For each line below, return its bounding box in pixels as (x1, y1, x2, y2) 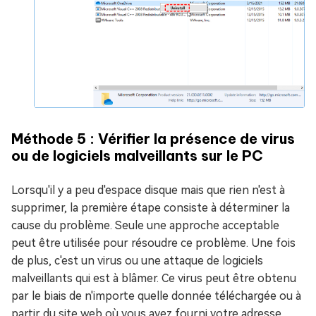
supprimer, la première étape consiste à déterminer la (11, 201, 290, 215)
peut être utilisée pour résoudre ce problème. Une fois (11, 236, 296, 250)
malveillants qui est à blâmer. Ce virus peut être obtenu (11, 272, 296, 286)
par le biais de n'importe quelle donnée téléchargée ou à (11, 289, 301, 303)
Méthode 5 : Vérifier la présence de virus (11, 130, 295, 148)
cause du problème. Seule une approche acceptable (11, 219, 279, 233)
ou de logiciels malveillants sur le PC (11, 147, 263, 165)
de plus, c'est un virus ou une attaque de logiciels (11, 254, 263, 268)
